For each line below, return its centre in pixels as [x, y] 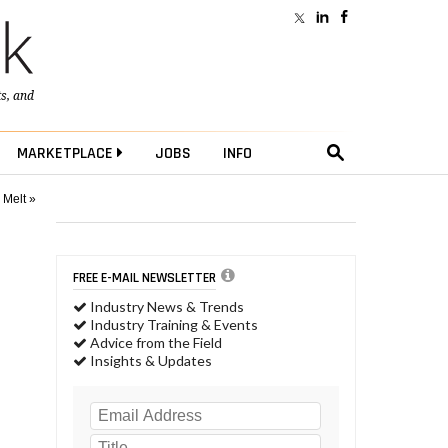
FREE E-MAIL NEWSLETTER [144, 277]
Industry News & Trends [165, 307]
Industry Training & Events [172, 325]
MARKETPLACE [66, 154]
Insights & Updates [149, 361]
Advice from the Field [154, 343]
